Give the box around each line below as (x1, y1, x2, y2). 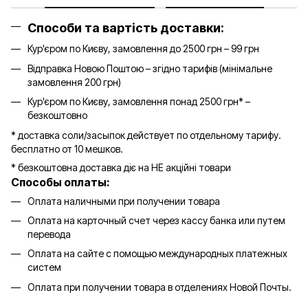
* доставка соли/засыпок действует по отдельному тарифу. (11, 129, 281, 141)
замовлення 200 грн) (27, 76, 121, 88)
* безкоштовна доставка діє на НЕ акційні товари (11, 161, 231, 173)
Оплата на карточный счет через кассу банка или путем (27, 214, 285, 226)
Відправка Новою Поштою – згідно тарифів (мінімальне (27, 62, 272, 74)
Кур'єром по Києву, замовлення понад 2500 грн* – (27, 96, 250, 108)
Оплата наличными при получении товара (27, 195, 220, 207)
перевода (27, 228, 71, 240)
